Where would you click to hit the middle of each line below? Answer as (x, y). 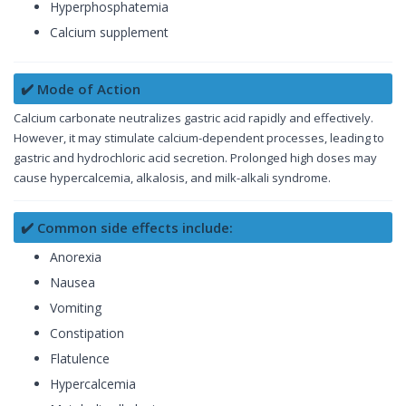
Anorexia (76, 257)
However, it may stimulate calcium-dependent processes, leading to (199, 138)
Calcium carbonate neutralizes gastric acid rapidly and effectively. (193, 118)
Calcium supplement (109, 33)
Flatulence (80, 359)
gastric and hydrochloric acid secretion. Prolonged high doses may (195, 158)
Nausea (72, 283)
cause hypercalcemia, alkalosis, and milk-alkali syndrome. (172, 178)
